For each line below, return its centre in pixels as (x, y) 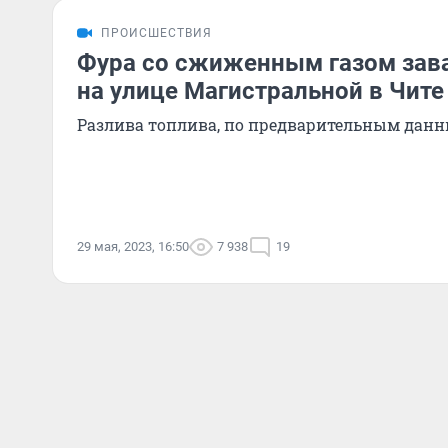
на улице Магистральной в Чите (260, 91)
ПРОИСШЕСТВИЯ (156, 33)
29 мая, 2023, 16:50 (133, 246)
